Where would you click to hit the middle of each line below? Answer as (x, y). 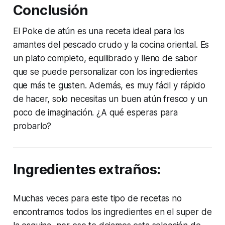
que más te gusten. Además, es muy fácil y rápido (109, 85)
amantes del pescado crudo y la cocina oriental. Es (111, 44)
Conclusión (50, 10)
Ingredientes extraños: (87, 169)
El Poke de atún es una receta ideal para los (99, 31)
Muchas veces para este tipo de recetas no (97, 198)
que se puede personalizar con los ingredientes (105, 72)
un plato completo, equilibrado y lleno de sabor (105, 58)
